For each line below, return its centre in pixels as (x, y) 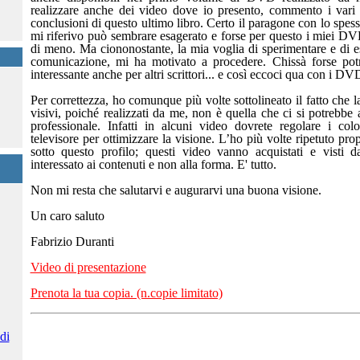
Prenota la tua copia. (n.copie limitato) (126, 293)
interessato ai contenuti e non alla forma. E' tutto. (153, 164)
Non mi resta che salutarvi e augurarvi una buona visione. (176, 190)
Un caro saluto (67, 216)
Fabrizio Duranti (72, 241)
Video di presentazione (88, 267)
